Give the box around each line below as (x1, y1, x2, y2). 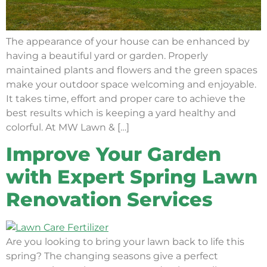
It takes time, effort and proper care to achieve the (6, 92, 246, 104)
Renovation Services (6, 187, 213, 211)
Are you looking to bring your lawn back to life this (6, 235, 244, 247)
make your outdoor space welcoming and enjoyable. (6, 78, 256, 90)
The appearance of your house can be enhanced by (6, 35, 250, 47)
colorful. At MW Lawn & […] (6, 121, 129, 133)
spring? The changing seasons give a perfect (6, 250, 218, 262)
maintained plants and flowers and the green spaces (6, 64, 257, 76)
